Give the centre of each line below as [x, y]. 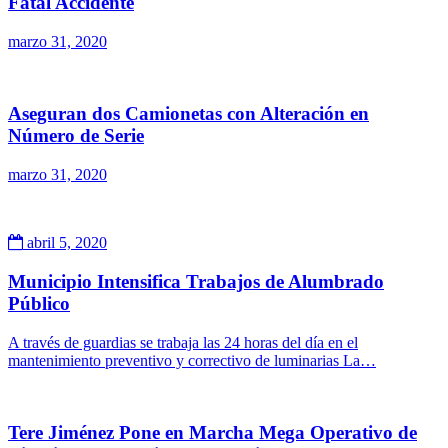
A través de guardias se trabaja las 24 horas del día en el [183, 342]
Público [39, 303]
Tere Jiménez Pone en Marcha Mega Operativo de [212, 433]
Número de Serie [76, 136]
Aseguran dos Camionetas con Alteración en [188, 114]
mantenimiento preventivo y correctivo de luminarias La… [192, 360]
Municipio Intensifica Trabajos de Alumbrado [196, 281]
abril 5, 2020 [65, 243]
